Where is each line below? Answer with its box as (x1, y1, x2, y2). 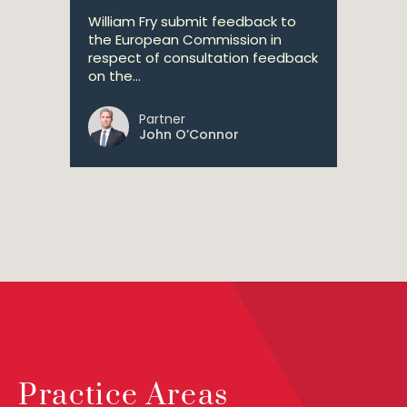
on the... (88, 66, 141, 85)
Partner (139, 110, 185, 128)
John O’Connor (139, 125, 239, 144)
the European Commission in (88, 30, 282, 49)
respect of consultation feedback (88, 48, 318, 67)
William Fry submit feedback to (88, 12, 296, 31)
